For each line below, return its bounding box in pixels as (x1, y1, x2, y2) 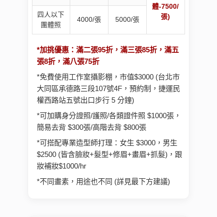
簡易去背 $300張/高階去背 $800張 (36, 123, 146, 132)
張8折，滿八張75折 (36, 57, 99, 66)
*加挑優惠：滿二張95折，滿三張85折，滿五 (36, 46, 179, 54)
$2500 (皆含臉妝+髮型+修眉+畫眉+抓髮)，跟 (36, 150, 182, 159)
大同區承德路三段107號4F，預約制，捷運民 (36, 84, 180, 93)
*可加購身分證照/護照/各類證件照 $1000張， (36, 111, 181, 120)
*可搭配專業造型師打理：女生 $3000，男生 (36, 139, 177, 147)
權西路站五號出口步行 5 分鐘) (36, 96, 134, 105)
